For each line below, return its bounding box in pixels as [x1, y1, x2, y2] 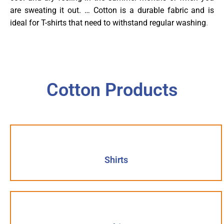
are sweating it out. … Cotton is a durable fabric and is [10, 5, 214, 15]
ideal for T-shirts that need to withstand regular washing [10, 17, 206, 27]
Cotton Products [46, 79, 178, 100]
